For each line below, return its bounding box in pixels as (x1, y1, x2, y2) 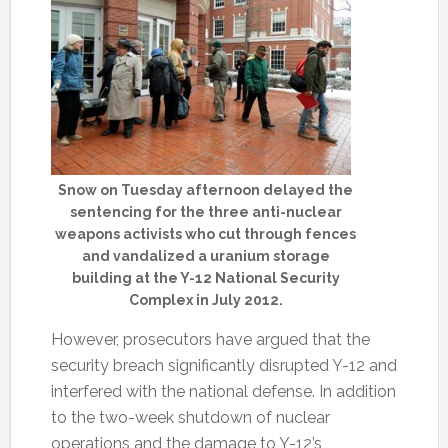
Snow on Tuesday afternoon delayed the (58, 182, 354, 198)
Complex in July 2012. (128, 292, 283, 308)
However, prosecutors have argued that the (50, 330, 370, 349)
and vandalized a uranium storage (81, 248, 330, 264)
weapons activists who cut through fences (55, 226, 357, 242)
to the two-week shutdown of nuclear (50, 408, 330, 427)
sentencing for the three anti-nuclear (69, 204, 342, 220)
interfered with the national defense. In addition (50, 382, 396, 401)
